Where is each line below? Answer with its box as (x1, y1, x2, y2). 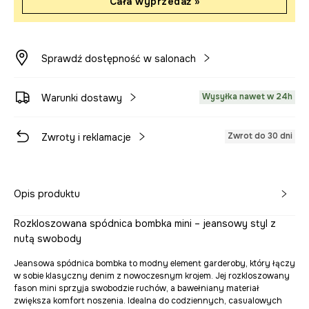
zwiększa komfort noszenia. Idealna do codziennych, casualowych (14, 295, 282, 306)
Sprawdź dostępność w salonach (41, 52, 196, 65)
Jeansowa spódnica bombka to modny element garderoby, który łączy (14, 258, 295, 269)
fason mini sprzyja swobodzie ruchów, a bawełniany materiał (14, 283, 259, 294)
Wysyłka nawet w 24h (202, 91, 292, 102)
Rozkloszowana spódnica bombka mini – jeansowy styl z (14, 217, 276, 230)
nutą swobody (14, 232, 81, 245)
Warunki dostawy (41, 92, 122, 104)
